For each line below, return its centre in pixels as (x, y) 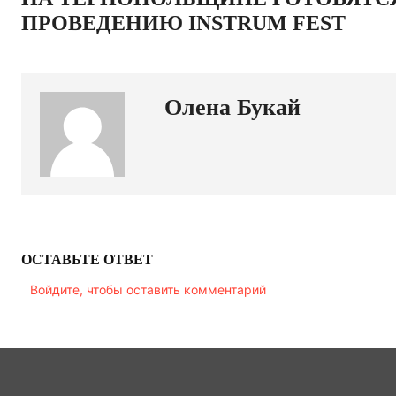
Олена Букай (232, 107)
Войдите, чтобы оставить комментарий (148, 289)
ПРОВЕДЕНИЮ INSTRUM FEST (183, 23)
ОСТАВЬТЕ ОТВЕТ (87, 259)
